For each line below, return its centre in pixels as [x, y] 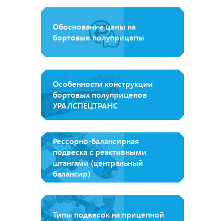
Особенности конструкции [103, 84]
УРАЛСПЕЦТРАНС [85, 106]
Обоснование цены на [94, 27]
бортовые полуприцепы [98, 37]
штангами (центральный [98, 163]
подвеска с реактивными [100, 152]
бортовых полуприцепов [100, 95]
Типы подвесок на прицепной [109, 215]
